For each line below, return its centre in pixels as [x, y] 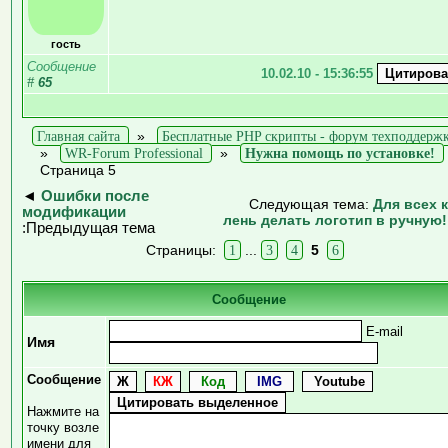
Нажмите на [63, 411]
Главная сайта [78, 135]
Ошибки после [95, 195]
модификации [74, 211]
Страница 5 [78, 169]
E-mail [382, 331]
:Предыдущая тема [88, 227]
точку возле [63, 427]
